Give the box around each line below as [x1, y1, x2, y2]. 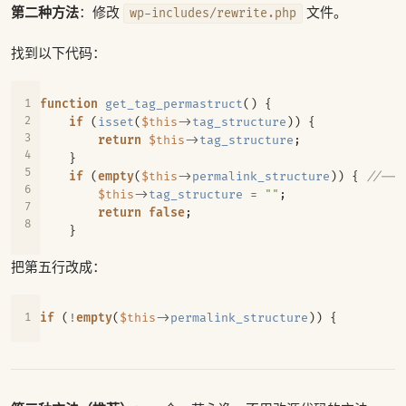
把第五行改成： [11, 257, 106, 275]
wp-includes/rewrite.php [130, 6, 296, 21]
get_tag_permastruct [105, 97, 243, 111]
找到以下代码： [11, 43, 106, 62]
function [40, 97, 98, 111]
